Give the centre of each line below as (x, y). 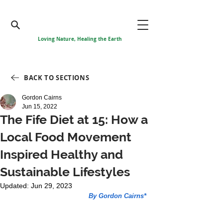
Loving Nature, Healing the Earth (80, 39)
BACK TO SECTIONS (57, 78)
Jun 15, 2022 (40, 107)
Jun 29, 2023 (52, 186)
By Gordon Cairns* (117, 196)
